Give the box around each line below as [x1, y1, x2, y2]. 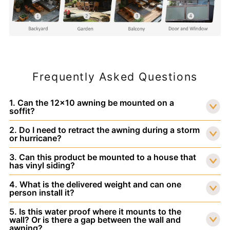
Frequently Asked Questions [32, 70, 198, 84]
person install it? [9, 187, 74, 198]
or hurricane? [9, 133, 62, 144]
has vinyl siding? [9, 160, 75, 171]
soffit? [9, 106, 35, 117]
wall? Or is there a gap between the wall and [9, 215, 181, 225]
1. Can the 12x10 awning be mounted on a [9, 98, 174, 108]
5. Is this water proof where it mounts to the [9, 206, 181, 217]
